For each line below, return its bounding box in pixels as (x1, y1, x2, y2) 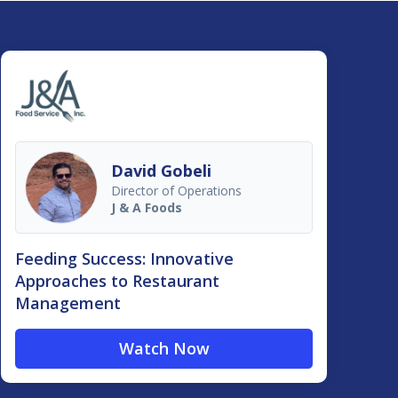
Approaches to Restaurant (15, 270, 220, 292)
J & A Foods (111, 198, 183, 216)
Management (15, 292, 122, 314)
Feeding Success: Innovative (15, 248, 235, 270)
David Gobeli (111, 159, 212, 181)
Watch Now (118, 338, 210, 360)
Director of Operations (111, 181, 243, 199)
